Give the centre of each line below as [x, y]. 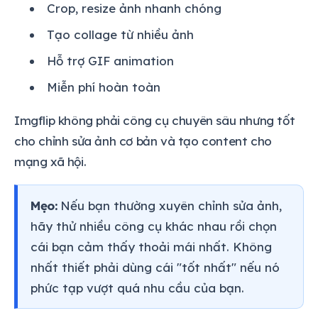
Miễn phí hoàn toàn [104, 87]
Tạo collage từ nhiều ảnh [120, 34]
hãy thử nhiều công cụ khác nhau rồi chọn [154, 226]
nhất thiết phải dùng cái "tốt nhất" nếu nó [155, 267]
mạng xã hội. [50, 161]
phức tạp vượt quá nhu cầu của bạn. [137, 287]
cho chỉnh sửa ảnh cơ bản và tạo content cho [143, 141]
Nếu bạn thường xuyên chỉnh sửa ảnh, [170, 205]
